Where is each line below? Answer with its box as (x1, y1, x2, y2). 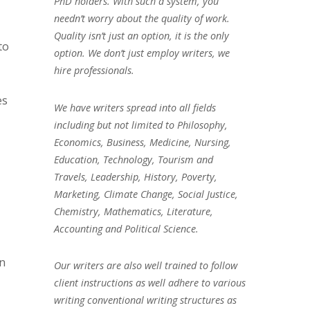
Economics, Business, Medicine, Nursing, (53, 135, 231, 149)
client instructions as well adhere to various (53, 276, 246, 290)
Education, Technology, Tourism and (53, 152, 213, 166)
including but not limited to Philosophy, (53, 118, 228, 131)
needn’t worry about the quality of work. (53, 11, 230, 25)
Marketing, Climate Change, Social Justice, (53, 187, 238, 201)
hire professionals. (53, 63, 134, 77)
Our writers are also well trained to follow (53, 259, 237, 273)
